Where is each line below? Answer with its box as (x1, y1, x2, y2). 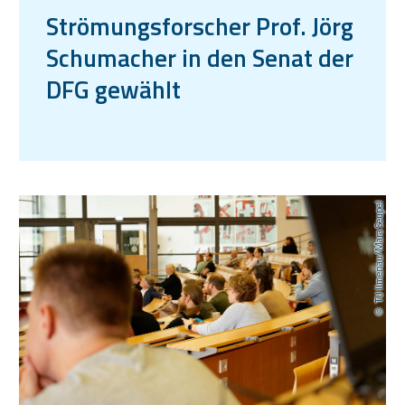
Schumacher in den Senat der (46, 38, 353, 76)
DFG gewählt (46, 70, 181, 108)
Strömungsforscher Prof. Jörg (46, 6, 353, 44)
